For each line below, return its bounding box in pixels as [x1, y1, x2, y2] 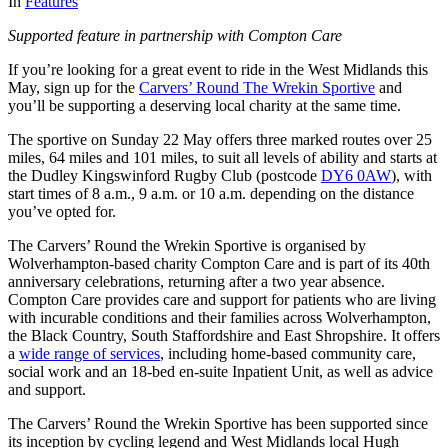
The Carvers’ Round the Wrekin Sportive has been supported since [8, 415, 428, 433]
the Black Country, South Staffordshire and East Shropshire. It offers [8, 327, 440, 345]
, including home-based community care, [160, 345, 416, 363]
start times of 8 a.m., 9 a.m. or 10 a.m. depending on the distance [8, 185, 414, 203]
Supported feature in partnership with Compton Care [8, 27, 342, 45]
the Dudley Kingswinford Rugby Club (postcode [8, 167, 321, 185]
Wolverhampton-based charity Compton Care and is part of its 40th [8, 255, 430, 273]
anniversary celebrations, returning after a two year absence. [8, 273, 385, 291]
